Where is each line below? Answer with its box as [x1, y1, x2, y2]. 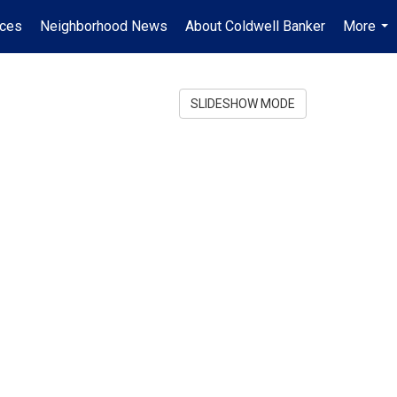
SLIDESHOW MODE [191, 97, 295, 111]
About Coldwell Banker [185, 18, 325, 35]
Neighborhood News [40, 18, 167, 35]
